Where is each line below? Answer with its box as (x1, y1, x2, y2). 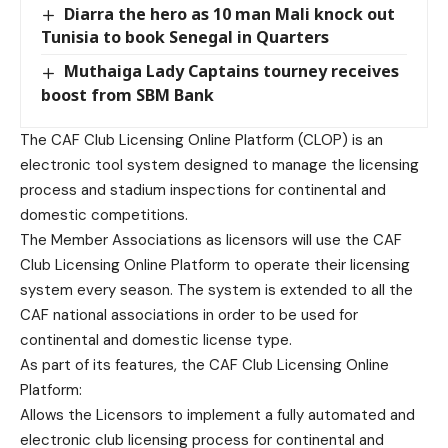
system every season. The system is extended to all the (20, 279, 413, 300)
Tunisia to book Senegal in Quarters (41, 26, 329, 49)
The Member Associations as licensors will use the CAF (20, 229, 402, 250)
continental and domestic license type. (20, 329, 292, 350)
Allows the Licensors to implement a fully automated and (20, 404, 415, 425)
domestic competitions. (20, 204, 188, 225)
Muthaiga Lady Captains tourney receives (64, 60, 400, 83)
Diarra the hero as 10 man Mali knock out (64, 3, 396, 26)
